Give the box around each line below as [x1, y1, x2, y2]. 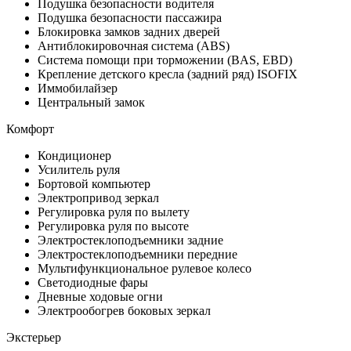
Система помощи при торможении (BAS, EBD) [38, 52, 292, 67]
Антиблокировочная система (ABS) [38, 38, 230, 52]
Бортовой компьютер [38, 176, 150, 190]
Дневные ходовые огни [38, 289, 163, 303]
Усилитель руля [38, 162, 120, 176]
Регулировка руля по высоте [38, 219, 189, 233]
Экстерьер [6, 330, 61, 344]
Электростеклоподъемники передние [38, 247, 237, 261]
